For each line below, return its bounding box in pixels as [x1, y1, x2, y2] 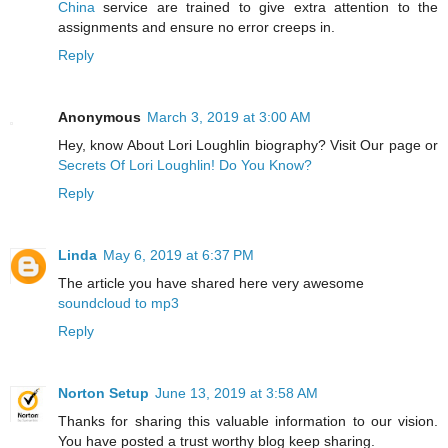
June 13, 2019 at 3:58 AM [155, 384, 318, 401]
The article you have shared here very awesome [58, 274, 364, 291]
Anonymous [58, 108, 141, 125]
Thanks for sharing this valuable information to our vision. [58, 412, 438, 429]
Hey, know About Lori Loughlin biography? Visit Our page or [58, 136, 438, 153]
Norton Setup [58, 384, 149, 401]
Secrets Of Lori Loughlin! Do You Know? [58, 156, 312, 173]
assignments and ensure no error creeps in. [58, 18, 335, 35]
